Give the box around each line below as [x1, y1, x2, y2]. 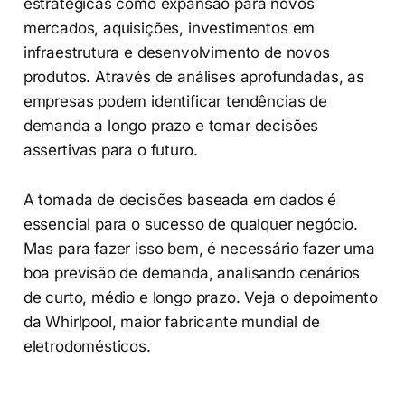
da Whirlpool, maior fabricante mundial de [23, 313, 320, 332]
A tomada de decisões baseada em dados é [23, 191, 337, 210]
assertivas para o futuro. [23, 141, 198, 160]
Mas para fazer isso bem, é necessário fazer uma [23, 240, 375, 259]
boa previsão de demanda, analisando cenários [23, 264, 361, 283]
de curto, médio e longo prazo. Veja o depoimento [23, 288, 378, 307]
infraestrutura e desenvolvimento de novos [23, 43, 330, 62]
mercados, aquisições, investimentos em [23, 19, 316, 38]
